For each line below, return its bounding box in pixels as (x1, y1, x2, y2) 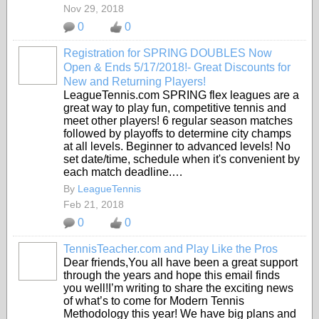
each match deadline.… (63, 166, 183, 178)
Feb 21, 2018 (63, 199, 124, 210)
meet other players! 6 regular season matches (63, 115, 293, 127)
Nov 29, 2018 (63, 3, 124, 14)
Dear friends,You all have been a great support (63, 256, 298, 268)
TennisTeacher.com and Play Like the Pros (63, 243, 278, 255)
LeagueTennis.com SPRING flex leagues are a (63, 89, 299, 101)
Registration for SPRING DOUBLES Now (63, 47, 272, 59)
